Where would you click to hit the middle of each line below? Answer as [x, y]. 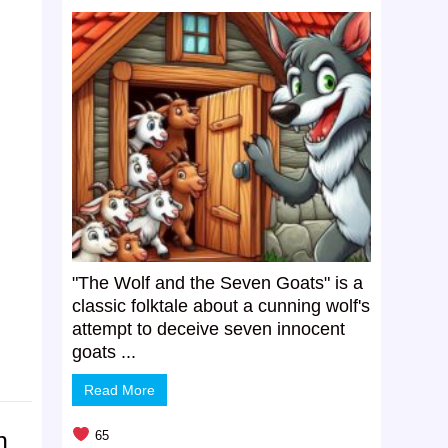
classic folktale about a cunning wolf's [221, 306]
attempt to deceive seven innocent [209, 329]
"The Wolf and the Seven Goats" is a [218, 283]
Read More [120, 390]
